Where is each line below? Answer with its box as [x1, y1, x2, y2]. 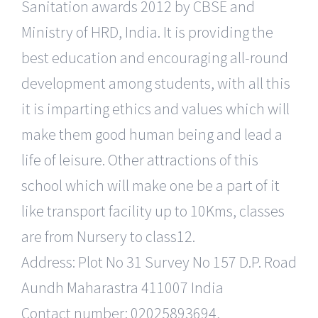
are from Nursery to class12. [21, 226, 195, 246]
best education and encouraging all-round [21, 47, 288, 67]
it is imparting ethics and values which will [21, 98, 290, 119]
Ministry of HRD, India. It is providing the [21, 21, 273, 42]
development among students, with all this [21, 72, 290, 93]
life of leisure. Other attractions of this [21, 149, 258, 170]
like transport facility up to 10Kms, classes [21, 200, 285, 221]
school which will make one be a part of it [21, 175, 280, 195]
